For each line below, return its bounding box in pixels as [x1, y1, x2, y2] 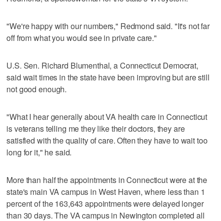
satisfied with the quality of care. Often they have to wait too [6, 134, 208, 146]
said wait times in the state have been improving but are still [6, 71, 210, 83]
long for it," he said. [6, 146, 72, 158]
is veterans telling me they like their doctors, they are [6, 122, 185, 134]
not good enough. [6, 83, 67, 95]
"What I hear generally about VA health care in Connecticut [6, 110, 208, 122]
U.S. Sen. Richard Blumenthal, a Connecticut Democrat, [6, 59, 198, 71]
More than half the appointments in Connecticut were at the [6, 174, 208, 185]
